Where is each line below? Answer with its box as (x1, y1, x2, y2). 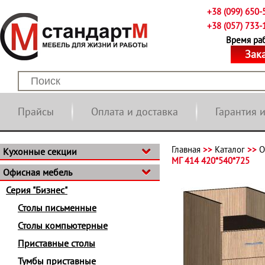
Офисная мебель (3, 166, 72, 178)
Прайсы (18, 105, 54, 118)
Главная (172, 144, 201, 155)
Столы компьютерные (18, 219, 108, 231)
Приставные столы (18, 237, 95, 249)
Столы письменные (18, 202, 96, 214)
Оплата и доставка (91, 105, 178, 118)
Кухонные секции (3, 146, 77, 157)
